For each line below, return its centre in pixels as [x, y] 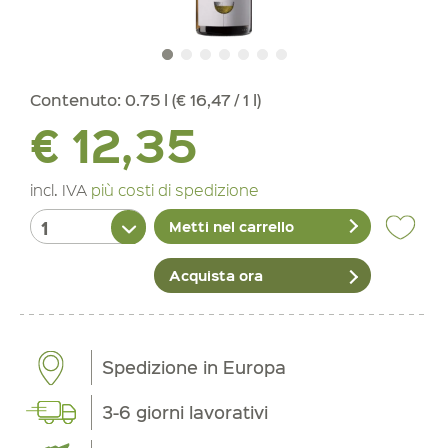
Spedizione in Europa [194, 367]
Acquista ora [216, 275]
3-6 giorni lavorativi [185, 412]
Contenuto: [77, 99]
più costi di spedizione [175, 189]
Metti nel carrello [232, 226]
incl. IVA [60, 189]
